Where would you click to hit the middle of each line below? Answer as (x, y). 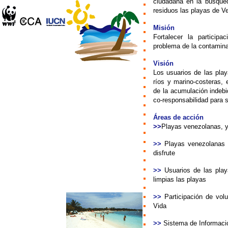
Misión (164, 28)
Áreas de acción (178, 117)
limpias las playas (180, 179)
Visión (163, 63)
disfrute (164, 153)
